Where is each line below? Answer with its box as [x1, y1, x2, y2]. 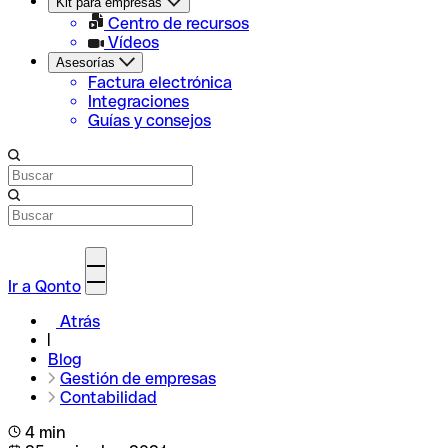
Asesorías [56, 55, 115, 70]
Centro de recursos [104, 14, 249, 33]
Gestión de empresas [60, 369, 216, 388]
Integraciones [88, 92, 189, 111]
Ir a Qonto [8, 277, 81, 296]
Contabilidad [60, 388, 157, 407]
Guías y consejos [88, 111, 211, 130]
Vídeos [104, 33, 159, 52]
